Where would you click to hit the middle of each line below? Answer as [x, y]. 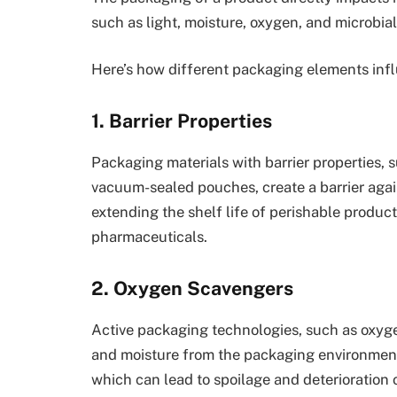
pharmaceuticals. [149, 237]
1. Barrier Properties [182, 121]
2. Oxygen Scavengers [192, 288]
